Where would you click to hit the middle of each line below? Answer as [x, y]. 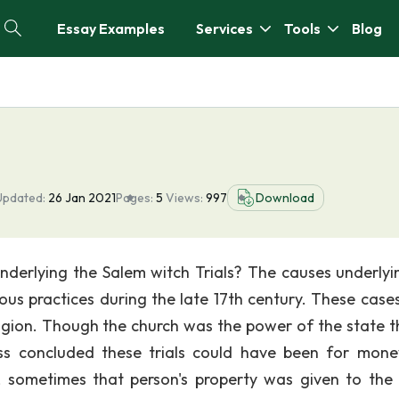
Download [285, 198]
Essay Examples [111, 28]
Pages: [134, 198]
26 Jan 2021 [82, 198]
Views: [186, 198]
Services [224, 28]
